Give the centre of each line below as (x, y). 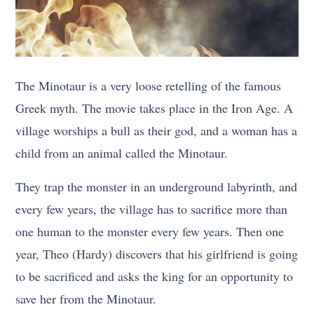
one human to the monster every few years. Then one (150, 232)
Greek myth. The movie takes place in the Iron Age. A (155, 108)
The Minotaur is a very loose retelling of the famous (149, 86)
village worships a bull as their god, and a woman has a (157, 131)
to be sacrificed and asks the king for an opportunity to (155, 277)
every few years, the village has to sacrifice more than (152, 209)
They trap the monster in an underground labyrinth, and (157, 187)
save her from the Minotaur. (86, 299)
